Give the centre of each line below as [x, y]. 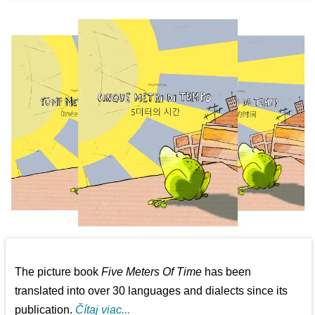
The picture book [58, 271]
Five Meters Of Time [152, 271]
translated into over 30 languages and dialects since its [152, 290]
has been [227, 271]
